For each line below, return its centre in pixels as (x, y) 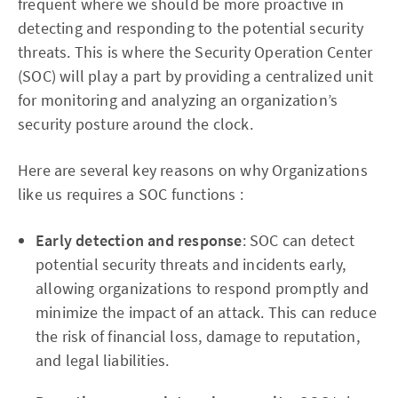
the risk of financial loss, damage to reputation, (198, 336)
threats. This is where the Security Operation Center (195, 52)
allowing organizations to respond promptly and (203, 288)
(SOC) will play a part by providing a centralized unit (195, 76)
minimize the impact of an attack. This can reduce (206, 312)
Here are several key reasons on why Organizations (193, 170)
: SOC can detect (298, 240)
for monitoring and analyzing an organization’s (178, 99)
